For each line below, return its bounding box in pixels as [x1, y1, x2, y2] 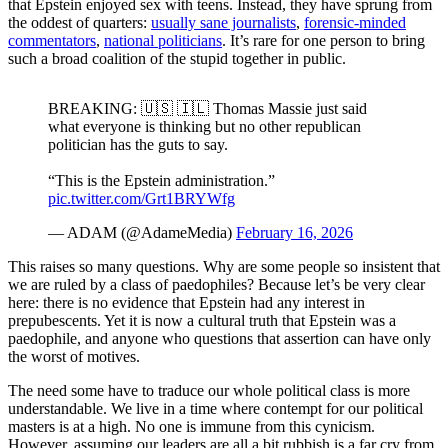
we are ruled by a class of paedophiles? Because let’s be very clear [8, 276, 425, 294]
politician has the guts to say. [48, 136, 228, 154]
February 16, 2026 [236, 224, 353, 242]
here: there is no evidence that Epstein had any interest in [8, 294, 365, 312]
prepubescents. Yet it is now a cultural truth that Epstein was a [8, 312, 396, 330]
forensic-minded [304, 14, 406, 32]
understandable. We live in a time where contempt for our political [8, 400, 423, 418]
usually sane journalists [151, 14, 296, 32]
